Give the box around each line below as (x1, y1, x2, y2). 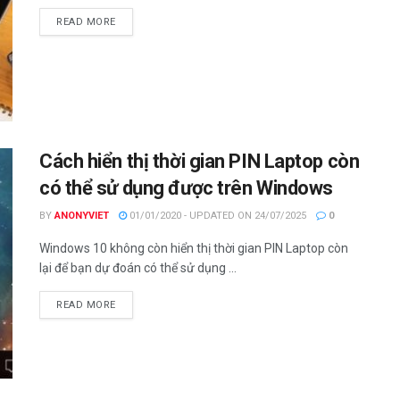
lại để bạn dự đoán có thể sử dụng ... (39, 261, 237, 276)
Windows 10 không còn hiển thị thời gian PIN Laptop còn (39, 241, 348, 256)
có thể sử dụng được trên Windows (39, 177, 333, 200)
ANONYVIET (54, 210, 109, 222)
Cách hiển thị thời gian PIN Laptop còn (39, 150, 360, 173)
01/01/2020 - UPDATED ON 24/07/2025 (127, 210, 306, 222)
